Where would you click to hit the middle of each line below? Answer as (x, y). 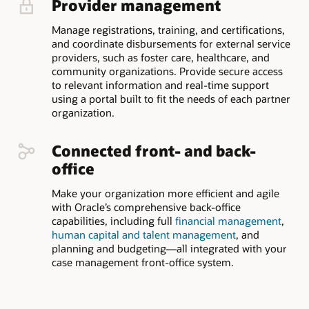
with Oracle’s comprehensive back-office (146, 207)
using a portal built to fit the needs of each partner (171, 99)
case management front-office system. (142, 262)
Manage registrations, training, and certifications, (168, 30)
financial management (228, 221)
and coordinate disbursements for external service (171, 44)
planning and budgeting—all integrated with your (169, 249)
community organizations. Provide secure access (167, 71)
